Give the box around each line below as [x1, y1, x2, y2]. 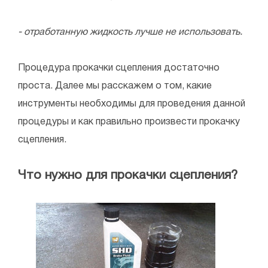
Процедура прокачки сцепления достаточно [18, 64, 220, 73]
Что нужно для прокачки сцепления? [18, 170, 237, 182]
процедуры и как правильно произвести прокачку [18, 118, 240, 127]
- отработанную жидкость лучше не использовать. [18, 28, 242, 37]
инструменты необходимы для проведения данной [18, 100, 245, 109]
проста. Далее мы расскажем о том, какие [18, 82, 212, 91]
